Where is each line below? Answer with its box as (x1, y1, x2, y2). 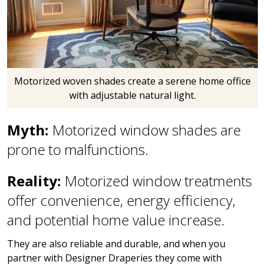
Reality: (7, 170, 61, 190)
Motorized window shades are (52, 119, 241, 140)
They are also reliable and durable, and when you (7, 237, 225, 250)
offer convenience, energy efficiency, (7, 190, 235, 210)
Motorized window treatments (61, 170, 252, 190)
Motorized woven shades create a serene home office (14, 74, 251, 88)
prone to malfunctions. (7, 139, 148, 159)
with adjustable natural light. (69, 88, 196, 102)
